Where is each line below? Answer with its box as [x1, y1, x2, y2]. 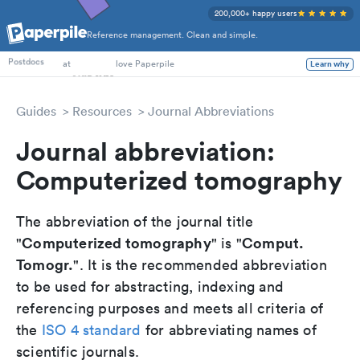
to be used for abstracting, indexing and [16, 277, 284, 296]
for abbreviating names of [141, 321, 317, 339]
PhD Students [8, 35, 63, 48]
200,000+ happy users [215, 7, 297, 19]
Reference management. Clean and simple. [87, 28, 258, 42]
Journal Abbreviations [148, 103, 274, 119]
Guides [16, 103, 56, 119]
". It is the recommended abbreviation [73, 256, 327, 274]
